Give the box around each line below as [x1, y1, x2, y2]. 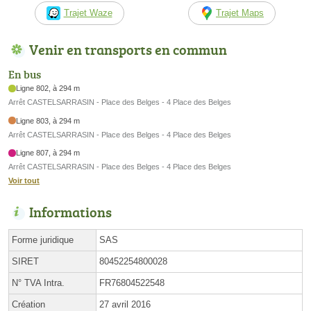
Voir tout [8, 176, 40, 185]
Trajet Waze [63, 7, 112, 18]
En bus [8, 67, 41, 83]
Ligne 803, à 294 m [16, 116, 81, 125]
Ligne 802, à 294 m [16, 84, 81, 93]
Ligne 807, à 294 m [16, 149, 81, 158]
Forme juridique [12, 235, 74, 246]
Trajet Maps [216, 7, 264, 18]
